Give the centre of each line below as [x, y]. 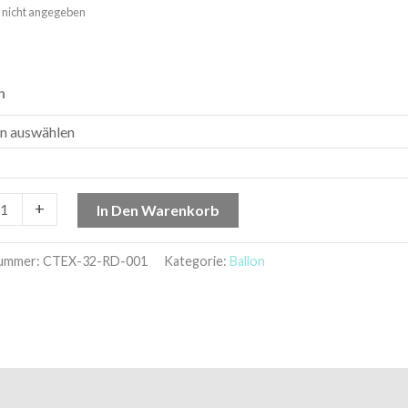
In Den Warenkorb [158, 209]
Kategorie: [197, 260]
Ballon [248, 260]
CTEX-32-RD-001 [96, 260]
